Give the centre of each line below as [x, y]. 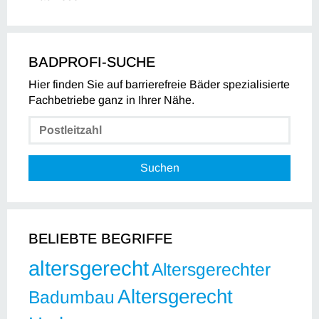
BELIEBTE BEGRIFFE [100, 238]
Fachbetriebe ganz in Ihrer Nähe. [111, 100]
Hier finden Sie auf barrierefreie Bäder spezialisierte [159, 84]
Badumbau [72, 297]
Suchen [159, 167]
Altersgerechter [211, 269]
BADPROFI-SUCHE [92, 62]
